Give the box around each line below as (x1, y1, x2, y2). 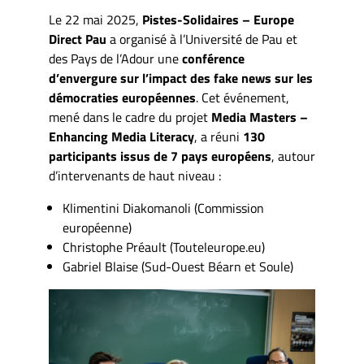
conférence (182, 49, 245, 68)
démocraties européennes (49, 88, 196, 107)
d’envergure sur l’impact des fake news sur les (49, 68, 313, 88)
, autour (271, 146, 315, 166)
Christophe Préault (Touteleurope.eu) (62, 237, 265, 257)
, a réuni (194, 127, 243, 146)
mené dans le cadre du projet (49, 107, 211, 127)
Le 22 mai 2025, (49, 10, 142, 29)
